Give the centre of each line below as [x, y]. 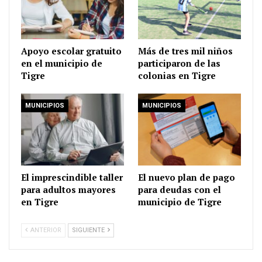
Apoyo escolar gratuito [71, 51]
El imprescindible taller [72, 177]
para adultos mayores [68, 189]
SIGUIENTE [89, 230]
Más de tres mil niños [185, 51]
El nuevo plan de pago [187, 177]
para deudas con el [180, 189]
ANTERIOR [45, 230]
